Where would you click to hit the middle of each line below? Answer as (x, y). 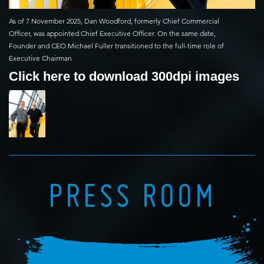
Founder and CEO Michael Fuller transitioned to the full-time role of (116, 46)
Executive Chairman (40, 58)
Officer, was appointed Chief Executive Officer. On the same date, (112, 34)
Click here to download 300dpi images (124, 77)
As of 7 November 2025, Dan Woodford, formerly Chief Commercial (114, 21)
